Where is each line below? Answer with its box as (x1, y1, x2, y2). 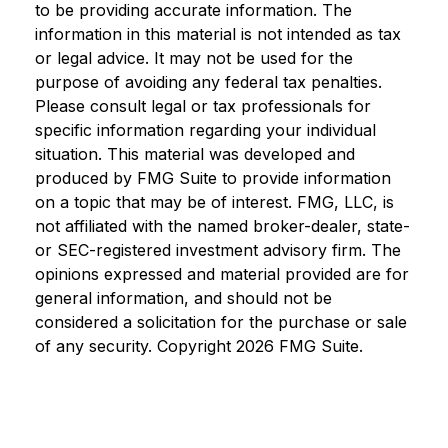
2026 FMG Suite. (236, 336, 363, 357)
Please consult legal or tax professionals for (35, 96, 371, 117)
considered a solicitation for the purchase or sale (35, 312, 407, 333)
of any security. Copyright (35, 336, 236, 357)
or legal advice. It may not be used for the (35, 48, 353, 69)
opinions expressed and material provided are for (35, 264, 409, 285)
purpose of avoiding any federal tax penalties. (35, 72, 382, 93)
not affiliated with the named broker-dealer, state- (35, 216, 410, 237)
